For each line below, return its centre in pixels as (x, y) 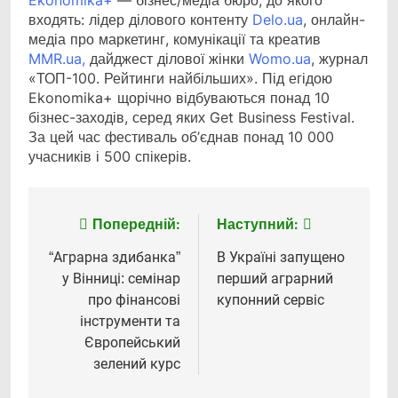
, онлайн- (334, 20)
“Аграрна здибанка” (115, 258)
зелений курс (137, 364)
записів (85, 262)
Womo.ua (280, 59)
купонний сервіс (271, 300)
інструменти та (130, 322)
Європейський (132, 343)
